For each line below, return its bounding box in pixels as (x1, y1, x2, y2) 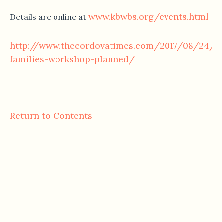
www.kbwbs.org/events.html (88, 11, 209, 23)
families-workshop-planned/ (10, 54, 135, 65)
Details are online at (10, 12, 88, 22)
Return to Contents (10, 110, 92, 122)
